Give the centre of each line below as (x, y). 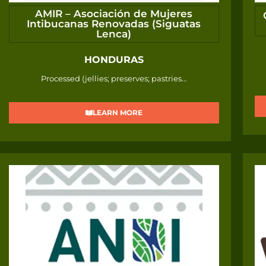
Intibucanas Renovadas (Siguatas (114, 24)
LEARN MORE (117, 113)
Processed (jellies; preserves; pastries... (114, 79)
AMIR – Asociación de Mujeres (114, 14)
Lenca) (114, 34)
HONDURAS (114, 60)
